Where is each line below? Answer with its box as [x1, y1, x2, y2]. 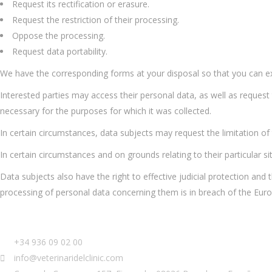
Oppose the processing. [12, 30, 105, 41]
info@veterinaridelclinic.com [13, 252, 123, 263]
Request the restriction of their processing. [12, 14, 179, 25]
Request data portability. [12, 46, 107, 57]
